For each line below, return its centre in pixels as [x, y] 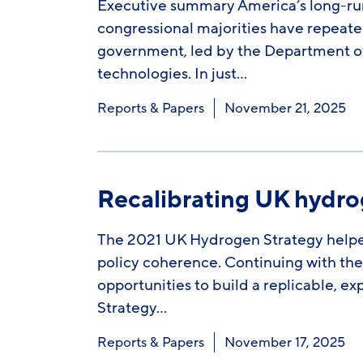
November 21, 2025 [285, 108]
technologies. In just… [172, 74]
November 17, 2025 [284, 342]
